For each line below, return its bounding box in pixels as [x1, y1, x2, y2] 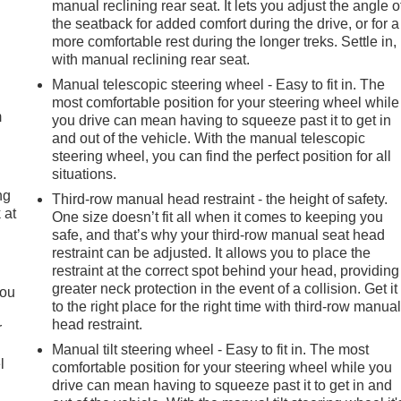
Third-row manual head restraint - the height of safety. [52, 191, 388, 207]
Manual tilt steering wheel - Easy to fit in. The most [52, 341, 370, 357]
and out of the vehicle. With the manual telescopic [52, 130, 366, 146]
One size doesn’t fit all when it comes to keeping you [52, 209, 384, 225]
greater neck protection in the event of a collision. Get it [52, 280, 398, 296]
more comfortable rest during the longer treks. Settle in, [52, 33, 397, 49]
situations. [52, 166, 117, 182]
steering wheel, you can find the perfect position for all [52, 148, 392, 164]
